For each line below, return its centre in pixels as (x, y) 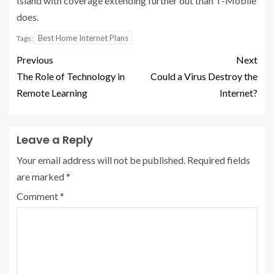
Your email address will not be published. (101, 160)
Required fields (219, 160)
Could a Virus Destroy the (204, 76)
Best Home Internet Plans (83, 38)
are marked (41, 176)
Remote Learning (52, 92)
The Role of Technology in (71, 76)
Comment (38, 196)
